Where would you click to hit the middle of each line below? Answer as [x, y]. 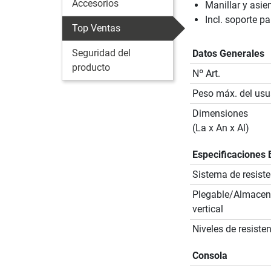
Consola [210, 255]
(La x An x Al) [220, 128]
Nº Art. [206, 73]
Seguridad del [101, 53]
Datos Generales [228, 53]
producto [91, 67]
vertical [207, 209]
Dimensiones [220, 113]
